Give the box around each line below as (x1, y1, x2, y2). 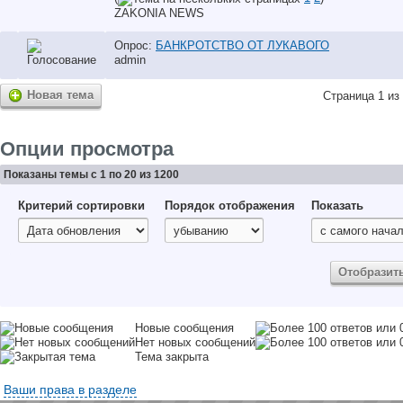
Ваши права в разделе (4, 382, 137, 397)
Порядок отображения (165, 199, 295, 212)
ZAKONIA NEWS (114, 5, 204, 20)
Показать (311, 199, 363, 212)
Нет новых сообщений (135, 336, 255, 349)
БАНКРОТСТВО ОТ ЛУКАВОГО (156, 39, 329, 52)
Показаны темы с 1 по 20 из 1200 (4, 168, 179, 181)
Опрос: (114, 39, 156, 52)
